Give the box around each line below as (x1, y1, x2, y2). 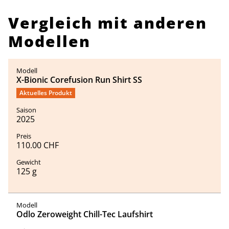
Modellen (8, 31, 90, 52)
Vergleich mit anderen (8, 12, 207, 33)
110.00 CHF (16, 140, 59, 151)
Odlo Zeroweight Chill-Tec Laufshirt (16, 209, 153, 220)
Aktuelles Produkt (19, 88, 72, 97)
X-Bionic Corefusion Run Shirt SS (16, 74, 142, 85)
